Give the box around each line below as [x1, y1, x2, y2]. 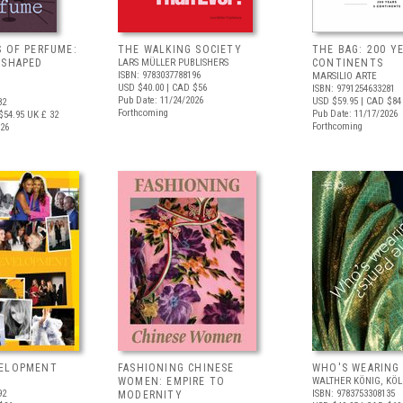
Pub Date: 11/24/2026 [118, 94, 203, 106]
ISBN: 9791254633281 [312, 83, 395, 94]
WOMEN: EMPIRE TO [118, 375, 226, 388]
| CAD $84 [358, 95, 401, 107]
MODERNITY [118, 389, 183, 401]
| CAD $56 [164, 82, 207, 94]
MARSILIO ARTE [312, 70, 377, 82]
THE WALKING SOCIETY [118, 43, 242, 56]
